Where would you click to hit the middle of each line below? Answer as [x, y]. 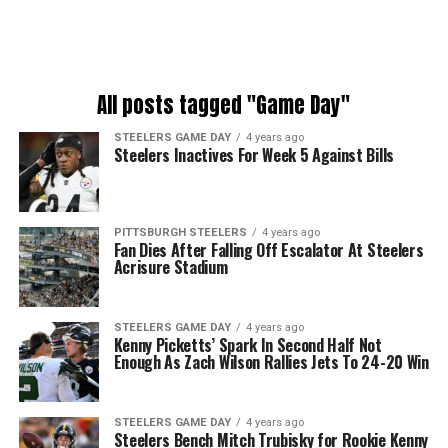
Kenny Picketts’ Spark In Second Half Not [247, 345]
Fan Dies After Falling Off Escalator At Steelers [268, 250]
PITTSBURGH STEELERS [180, 232]
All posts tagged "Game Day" [224, 105]
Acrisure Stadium [170, 267]
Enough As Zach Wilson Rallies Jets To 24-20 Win [271, 362]
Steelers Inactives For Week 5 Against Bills [253, 155]
